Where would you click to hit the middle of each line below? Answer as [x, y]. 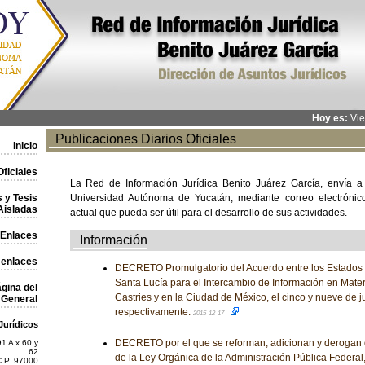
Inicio [25, 146]
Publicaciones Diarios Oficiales [142, 139]
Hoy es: [330, 118]
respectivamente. [154, 312]
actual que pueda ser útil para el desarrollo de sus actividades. [208, 213]
